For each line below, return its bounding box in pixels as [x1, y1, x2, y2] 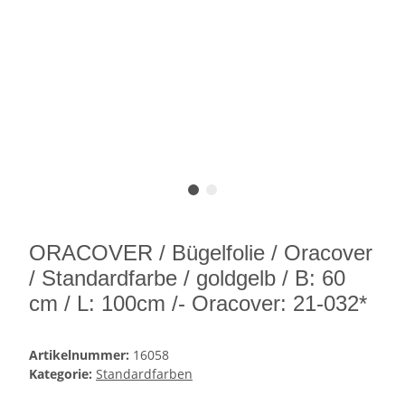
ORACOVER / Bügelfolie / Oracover [29, 240, 372, 266]
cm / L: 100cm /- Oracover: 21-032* [29, 291, 367, 316]
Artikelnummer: [29, 346, 133, 364]
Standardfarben [96, 365, 193, 383]
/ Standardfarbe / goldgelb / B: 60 [29, 266, 345, 291]
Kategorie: [29, 365, 96, 383]
